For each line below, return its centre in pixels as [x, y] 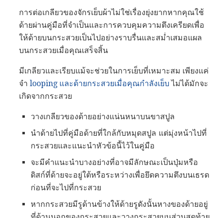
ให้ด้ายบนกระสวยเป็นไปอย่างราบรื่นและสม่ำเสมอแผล [110, 38]
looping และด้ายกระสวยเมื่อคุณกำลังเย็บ [100, 84]
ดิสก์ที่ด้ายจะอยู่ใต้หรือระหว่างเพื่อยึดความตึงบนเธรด [120, 175]
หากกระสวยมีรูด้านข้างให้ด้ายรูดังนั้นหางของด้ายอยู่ [119, 204]
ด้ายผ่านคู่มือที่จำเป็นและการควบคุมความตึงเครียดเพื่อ [112, 25]
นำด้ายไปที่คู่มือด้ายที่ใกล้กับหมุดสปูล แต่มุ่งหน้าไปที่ [119, 133]
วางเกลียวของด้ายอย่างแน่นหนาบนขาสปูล [103, 117]
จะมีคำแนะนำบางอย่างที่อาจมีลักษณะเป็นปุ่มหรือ [114, 163]
